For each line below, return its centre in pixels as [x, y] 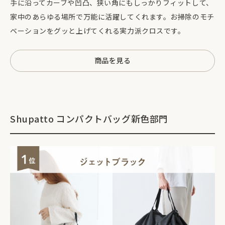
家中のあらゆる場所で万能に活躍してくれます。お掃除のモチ [112, 16]
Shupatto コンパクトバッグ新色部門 [89, 118]
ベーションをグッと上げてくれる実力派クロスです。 [98, 30]
